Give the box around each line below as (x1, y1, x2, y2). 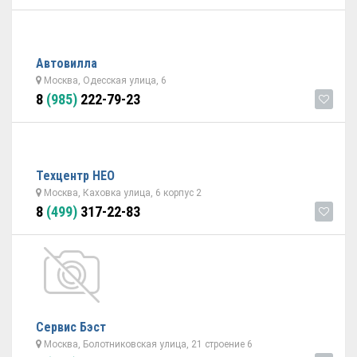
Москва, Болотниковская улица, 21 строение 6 (41, 339, 253, 350)
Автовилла (36, 56, 97, 71)
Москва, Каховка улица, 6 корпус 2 (41, 187, 202, 198)
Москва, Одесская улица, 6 (41, 75, 167, 86)
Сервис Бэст (36, 320, 106, 335)
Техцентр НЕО (36, 168, 115, 183)
